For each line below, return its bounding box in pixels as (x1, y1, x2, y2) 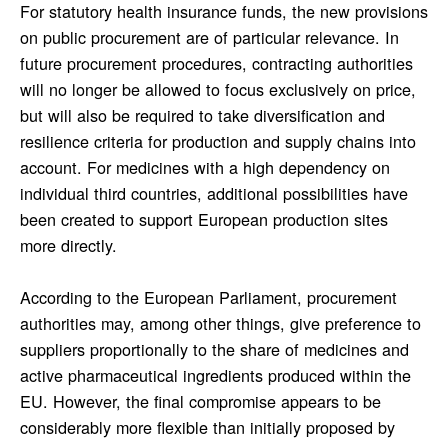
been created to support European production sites (19, 207, 388, 232)
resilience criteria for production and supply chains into (19, 129, 416, 154)
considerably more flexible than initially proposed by (19, 415, 395, 440)
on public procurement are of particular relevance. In (19, 25, 399, 50)
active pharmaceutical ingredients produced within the (19, 363, 411, 388)
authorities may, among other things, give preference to (19, 311, 421, 336)
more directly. (19, 233, 117, 258)
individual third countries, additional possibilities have (19, 181, 408, 206)
